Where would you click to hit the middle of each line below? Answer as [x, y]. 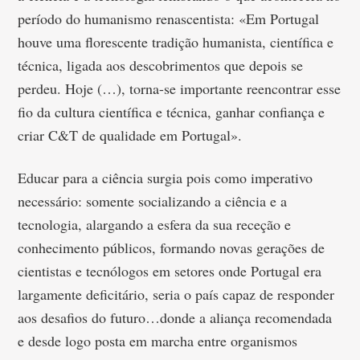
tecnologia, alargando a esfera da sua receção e [155, 224]
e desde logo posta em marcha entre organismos [158, 341]
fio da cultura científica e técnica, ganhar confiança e [172, 112]
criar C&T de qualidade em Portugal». [130, 135]
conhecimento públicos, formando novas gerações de [172, 247]
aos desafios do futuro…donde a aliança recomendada [175, 317]
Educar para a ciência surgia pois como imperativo [166, 178]
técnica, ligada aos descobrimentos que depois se [161, 65]
